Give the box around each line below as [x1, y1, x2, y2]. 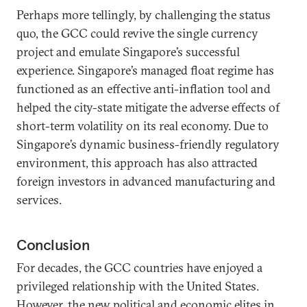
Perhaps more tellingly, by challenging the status [16, 7, 271, 23]
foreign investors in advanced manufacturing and [16, 173, 275, 189]
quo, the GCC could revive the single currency [16, 25, 258, 41]
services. [16, 192, 62, 208]
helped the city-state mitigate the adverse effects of [16, 99, 280, 115]
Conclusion [16, 235, 90, 254]
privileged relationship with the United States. [16, 278, 259, 294]
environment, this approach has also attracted [16, 155, 258, 171]
